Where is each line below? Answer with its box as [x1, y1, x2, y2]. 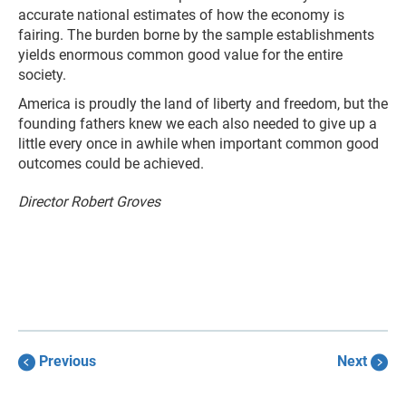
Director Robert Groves [18, 193, 160, 210]
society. [18, 66, 66, 83]
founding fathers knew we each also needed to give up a [18, 115, 377, 132]
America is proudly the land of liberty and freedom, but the [18, 95, 388, 112]
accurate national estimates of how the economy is [18, 6, 344, 24]
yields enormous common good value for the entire [18, 46, 343, 63]
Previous [35, 352, 96, 370]
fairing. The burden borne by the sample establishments [18, 26, 374, 43]
